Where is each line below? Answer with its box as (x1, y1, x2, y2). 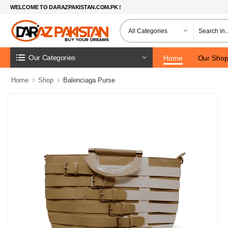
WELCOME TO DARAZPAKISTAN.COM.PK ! (10, 4, 122, 10)
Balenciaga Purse (63, 76, 115, 84)
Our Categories (28, 53, 76, 62)
